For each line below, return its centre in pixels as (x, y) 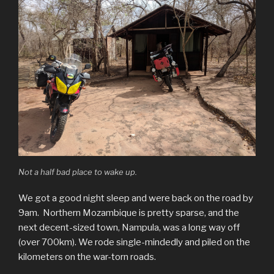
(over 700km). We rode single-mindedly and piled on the (134, 242)
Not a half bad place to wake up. (78, 172)
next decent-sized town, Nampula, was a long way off (129, 227)
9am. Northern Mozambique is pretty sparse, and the (129, 213)
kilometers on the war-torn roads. (87, 257)
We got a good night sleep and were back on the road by (136, 198)
